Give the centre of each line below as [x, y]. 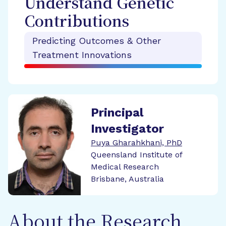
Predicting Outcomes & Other [97, 41]
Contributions [77, 22]
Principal [117, 112]
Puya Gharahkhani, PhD [136, 143]
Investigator [127, 129]
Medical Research [125, 167]
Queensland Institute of [136, 155]
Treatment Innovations [82, 55]
